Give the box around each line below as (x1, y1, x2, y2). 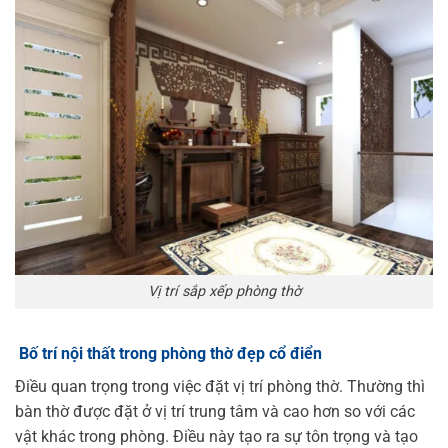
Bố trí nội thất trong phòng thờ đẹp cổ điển (15, 344, 322, 364)
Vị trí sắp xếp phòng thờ (147, 283, 301, 301)
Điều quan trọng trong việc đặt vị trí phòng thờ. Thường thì (15, 377, 425, 397)
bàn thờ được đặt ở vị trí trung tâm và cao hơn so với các (15, 402, 415, 422)
